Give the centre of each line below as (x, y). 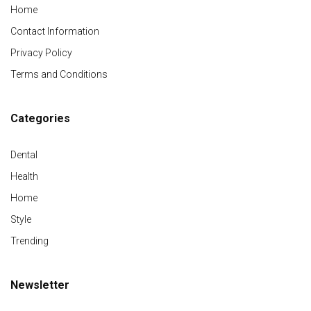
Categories (40, 119)
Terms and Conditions (59, 75)
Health (24, 177)
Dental (24, 155)
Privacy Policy (41, 53)
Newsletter (40, 285)
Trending (30, 241)
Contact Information (55, 32)
